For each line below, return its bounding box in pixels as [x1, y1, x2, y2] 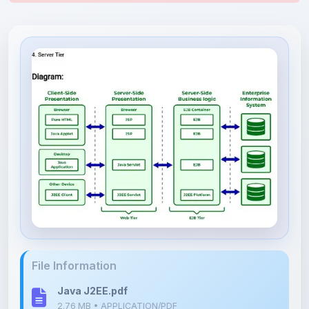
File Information [32, 228, 117, 241]
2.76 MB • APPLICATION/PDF [57, 270, 177, 280]
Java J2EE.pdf [57, 254, 128, 266]
